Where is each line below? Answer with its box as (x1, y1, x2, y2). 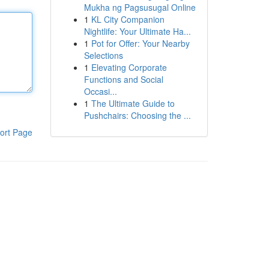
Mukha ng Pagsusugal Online (83, 1, 196, 13)
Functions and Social (83, 73, 163, 85)
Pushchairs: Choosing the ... (83, 109, 191, 121)
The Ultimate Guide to (91, 97, 175, 109)
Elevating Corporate (91, 61, 167, 73)
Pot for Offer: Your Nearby (91, 37, 190, 49)
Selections (83, 49, 123, 61)
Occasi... (83, 85, 117, 97)
